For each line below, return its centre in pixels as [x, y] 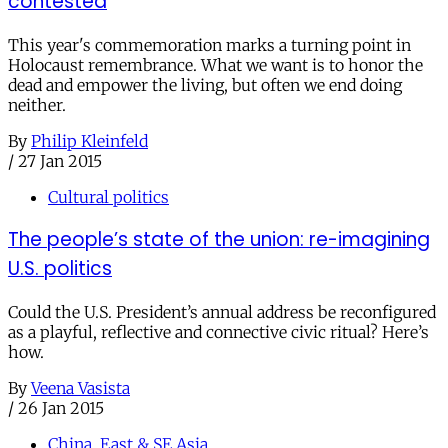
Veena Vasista [80, 387]
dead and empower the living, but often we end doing [205, 84]
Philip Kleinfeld [89, 140]
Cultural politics [108, 196]
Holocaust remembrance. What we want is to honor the [215, 64]
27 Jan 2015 [60, 160]
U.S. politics [60, 269]
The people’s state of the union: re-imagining [219, 240]
